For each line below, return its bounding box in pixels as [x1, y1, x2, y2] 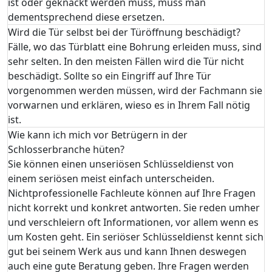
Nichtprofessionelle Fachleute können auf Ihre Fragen [8, 186, 256, 200]
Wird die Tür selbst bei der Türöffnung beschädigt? [8, 25, 240, 39]
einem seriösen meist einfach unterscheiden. [8, 171, 214, 185]
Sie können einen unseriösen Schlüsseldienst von [8, 157, 234, 171]
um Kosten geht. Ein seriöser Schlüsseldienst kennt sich [8, 229, 263, 243]
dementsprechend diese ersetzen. [8, 10, 165, 24]
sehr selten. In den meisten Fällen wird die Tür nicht [8, 54, 244, 68]
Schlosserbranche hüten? [8, 142, 124, 156]
